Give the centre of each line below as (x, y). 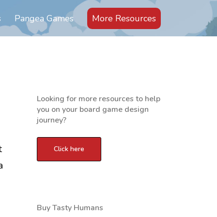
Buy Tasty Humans (70, 208)
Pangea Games (44, 18)
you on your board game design (93, 109)
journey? (52, 120)
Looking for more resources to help (99, 99)
